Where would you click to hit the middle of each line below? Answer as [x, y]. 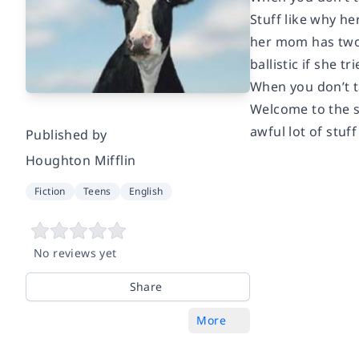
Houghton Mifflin [81, 160]
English [146, 191]
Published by [67, 134]
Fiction [50, 191]
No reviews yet [75, 252]
